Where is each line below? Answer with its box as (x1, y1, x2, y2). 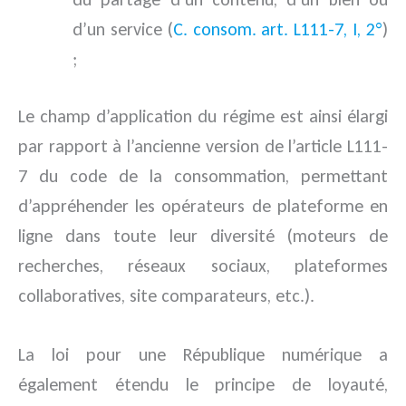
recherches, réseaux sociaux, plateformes (18, 255, 388, 277)
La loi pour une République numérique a (18, 343, 388, 366)
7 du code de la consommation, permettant (18, 165, 388, 188)
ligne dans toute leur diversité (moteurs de (18, 225, 388, 247)
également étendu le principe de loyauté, (18, 373, 388, 396)
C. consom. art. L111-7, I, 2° (172, 18, 383, 41)
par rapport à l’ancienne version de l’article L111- (18, 135, 388, 158)
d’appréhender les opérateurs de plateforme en (18, 195, 388, 217)
